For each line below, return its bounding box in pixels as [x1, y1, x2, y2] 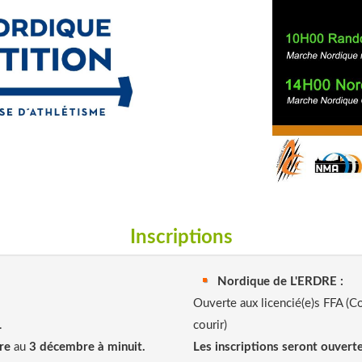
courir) [193, 318, 227, 331]
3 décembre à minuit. [29, 340, 145, 353]
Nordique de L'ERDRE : [217, 275, 343, 288]
